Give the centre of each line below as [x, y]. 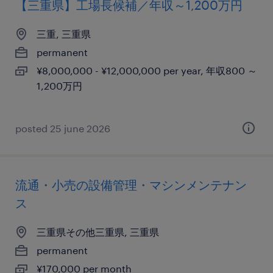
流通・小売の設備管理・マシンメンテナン [131, 185]
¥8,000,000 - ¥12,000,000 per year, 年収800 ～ [147, 70]
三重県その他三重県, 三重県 [98, 232]
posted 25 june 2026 [63, 128]
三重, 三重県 [64, 34]
